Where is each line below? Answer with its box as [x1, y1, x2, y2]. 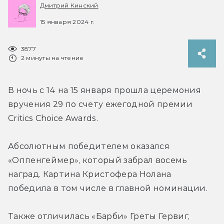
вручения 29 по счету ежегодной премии [8, 99, 192, 109]
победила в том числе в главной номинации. [8, 183, 208, 193]
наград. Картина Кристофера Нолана [8, 169, 171, 179]
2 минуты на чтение [21, 53, 84, 61]
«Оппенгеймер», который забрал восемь [8, 155, 187, 165]
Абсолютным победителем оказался [8, 141, 169, 151]
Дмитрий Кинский [40, 1, 98, 9]
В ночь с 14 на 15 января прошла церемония [8, 85, 201, 95]
